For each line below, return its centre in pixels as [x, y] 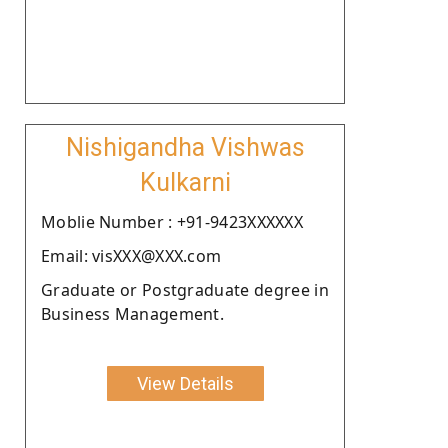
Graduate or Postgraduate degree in [185, 289]
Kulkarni [185, 182]
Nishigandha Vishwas [185, 147]
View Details [185, 383]
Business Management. [133, 313]
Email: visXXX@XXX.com [131, 255]
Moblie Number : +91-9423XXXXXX [172, 221]
